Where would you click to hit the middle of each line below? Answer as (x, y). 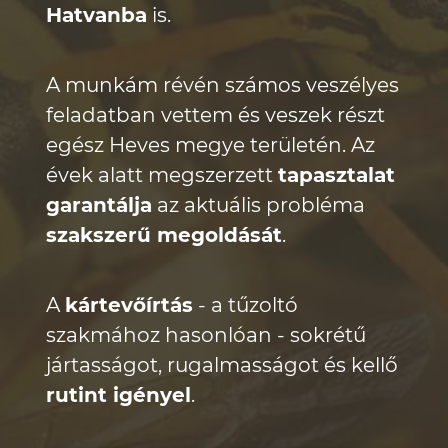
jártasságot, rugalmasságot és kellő (222, 365)
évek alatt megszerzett (162, 175)
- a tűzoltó (245, 305)
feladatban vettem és (155, 115)
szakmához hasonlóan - (168, 335)
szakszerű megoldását (164, 235)
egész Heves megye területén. (198, 145)
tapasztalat (336, 175)
